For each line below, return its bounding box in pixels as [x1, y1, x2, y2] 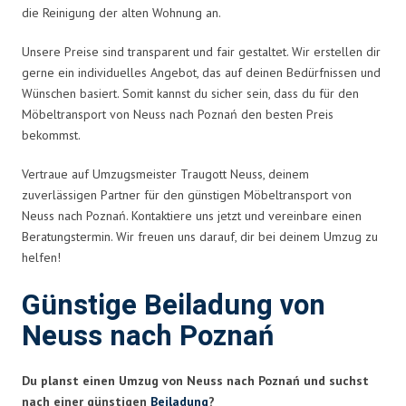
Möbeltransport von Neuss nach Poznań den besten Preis [22, 105, 333, 122]
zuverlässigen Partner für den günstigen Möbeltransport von [22, 186, 352, 203]
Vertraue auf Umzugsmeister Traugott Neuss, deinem [22, 165, 309, 182]
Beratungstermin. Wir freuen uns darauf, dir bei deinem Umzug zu [22, 227, 378, 245]
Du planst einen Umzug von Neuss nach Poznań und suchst [22, 372, 369, 389]
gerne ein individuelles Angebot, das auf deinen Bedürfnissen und [22, 63, 381, 81]
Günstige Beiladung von [22, 285, 325, 326]
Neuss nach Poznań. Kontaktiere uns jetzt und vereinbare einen [22, 207, 362, 224]
